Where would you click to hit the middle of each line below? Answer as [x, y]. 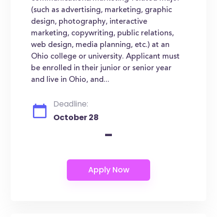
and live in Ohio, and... [70, 80]
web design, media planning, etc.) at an [101, 45]
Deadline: [71, 104]
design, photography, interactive [89, 22]
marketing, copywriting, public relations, [103, 33]
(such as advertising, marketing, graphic [102, 10]
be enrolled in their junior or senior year [101, 68]
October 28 [76, 117]
